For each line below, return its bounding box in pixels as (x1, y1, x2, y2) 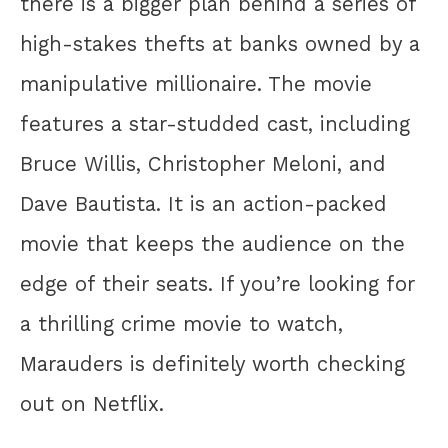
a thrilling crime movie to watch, (20, 311, 343, 336)
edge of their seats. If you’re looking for (20, 271, 415, 296)
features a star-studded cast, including (20, 111, 410, 136)
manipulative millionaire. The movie (20, 71, 372, 96)
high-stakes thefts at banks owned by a (20, 31, 420, 56)
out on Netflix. (20, 391, 164, 416)
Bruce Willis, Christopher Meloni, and (20, 151, 386, 176)
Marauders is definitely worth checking (20, 351, 405, 376)
